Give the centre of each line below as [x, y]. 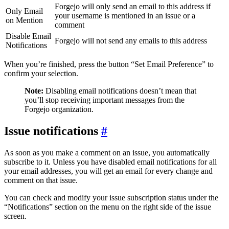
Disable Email [28, 36]
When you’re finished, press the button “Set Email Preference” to [109, 64]
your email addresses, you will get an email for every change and [108, 171]
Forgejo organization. [59, 109]
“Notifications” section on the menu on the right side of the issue [108, 207]
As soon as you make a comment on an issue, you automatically [107, 152]
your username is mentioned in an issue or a [125, 16]
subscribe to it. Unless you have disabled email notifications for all [110, 162]
